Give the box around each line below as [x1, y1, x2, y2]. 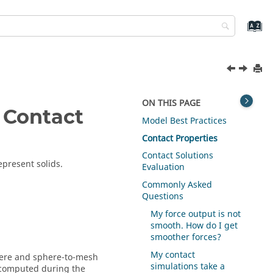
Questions [142, 190, 184, 204]
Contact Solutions [142, 149, 214, 163]
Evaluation [142, 161, 185, 174]
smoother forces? [151, 230, 222, 244]
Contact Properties [142, 132, 218, 145]
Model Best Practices [142, 114, 227, 127]
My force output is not [151, 207, 241, 221]
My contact [151, 248, 196, 261]
